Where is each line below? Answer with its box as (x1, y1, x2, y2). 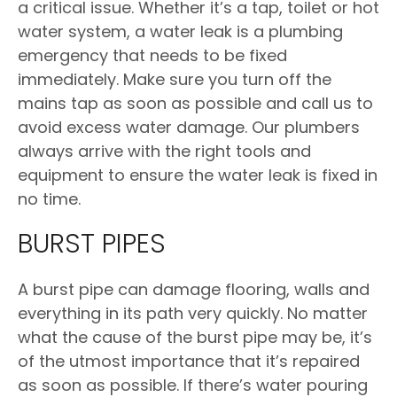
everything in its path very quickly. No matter (18, 302, 368, 324)
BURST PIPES (18, 225, 166, 262)
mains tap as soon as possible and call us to (18, 92, 373, 114)
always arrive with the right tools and (18, 140, 311, 162)
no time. (18, 188, 85, 210)
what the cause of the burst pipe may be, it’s (18, 326, 372, 348)
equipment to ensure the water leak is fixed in (18, 164, 378, 186)
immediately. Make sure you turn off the (18, 68, 331, 90)
